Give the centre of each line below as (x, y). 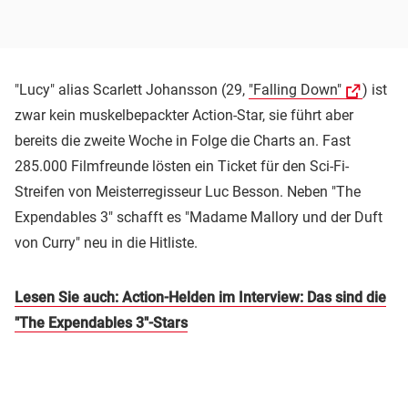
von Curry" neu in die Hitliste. (106, 242)
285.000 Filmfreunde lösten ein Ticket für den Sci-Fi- (182, 166)
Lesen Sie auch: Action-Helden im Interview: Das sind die (200, 297)
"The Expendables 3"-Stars (101, 322)
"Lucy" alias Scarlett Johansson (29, (132, 89)
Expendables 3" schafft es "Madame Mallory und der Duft (199, 217)
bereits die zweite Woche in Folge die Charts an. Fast (183, 140)
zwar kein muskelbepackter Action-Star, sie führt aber (184, 115)
